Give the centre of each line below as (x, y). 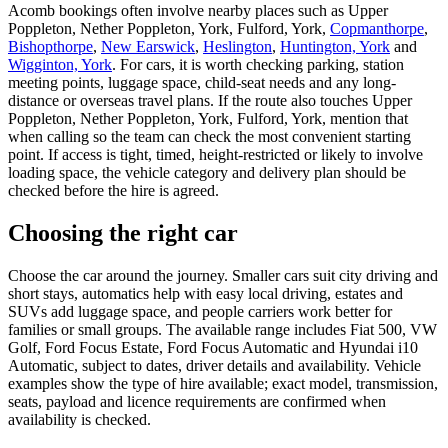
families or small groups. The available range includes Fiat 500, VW (222, 329)
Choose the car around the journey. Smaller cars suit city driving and (223, 275)
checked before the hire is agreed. (113, 191)
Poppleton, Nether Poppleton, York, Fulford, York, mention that (208, 119)
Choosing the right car (123, 233)
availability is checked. (79, 419)
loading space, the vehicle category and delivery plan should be (207, 173)
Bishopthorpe (50, 47)
